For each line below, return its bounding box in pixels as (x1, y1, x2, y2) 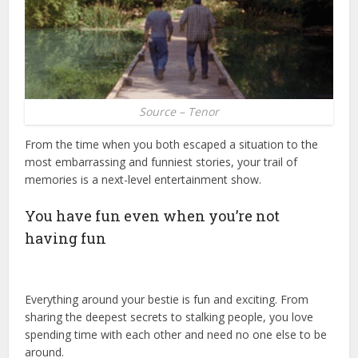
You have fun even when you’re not (25, 205, 280, 225)
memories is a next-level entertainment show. (25, 171, 262, 187)
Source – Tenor (139, 103, 219, 119)
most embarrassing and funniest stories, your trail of (25, 153, 298, 169)
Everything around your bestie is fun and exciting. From (25, 291, 309, 307)
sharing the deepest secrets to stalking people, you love (25, 308, 314, 324)
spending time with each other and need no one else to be (25, 326, 328, 342)
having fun (25, 228, 107, 248)
